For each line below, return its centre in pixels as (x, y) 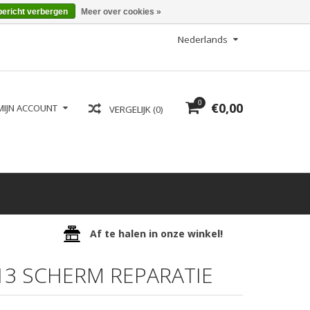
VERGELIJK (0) (136, 109)
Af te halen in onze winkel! (157, 234)
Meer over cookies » (121, 12)
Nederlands (203, 39)
